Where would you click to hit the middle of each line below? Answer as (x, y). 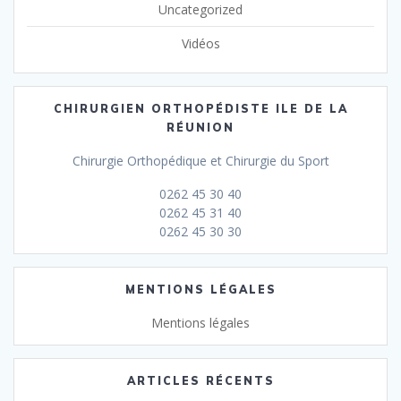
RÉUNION (200, 127)
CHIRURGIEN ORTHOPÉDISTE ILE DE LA (200, 108)
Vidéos (200, 43)
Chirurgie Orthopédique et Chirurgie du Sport (200, 160)
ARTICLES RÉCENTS (200, 380)
